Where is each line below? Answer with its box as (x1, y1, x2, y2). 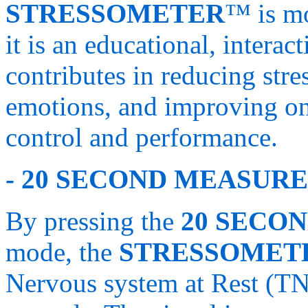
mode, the (5, 237, 119, 267)
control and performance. (5, 122, 278, 153)
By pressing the (5, 206, 181, 236)
